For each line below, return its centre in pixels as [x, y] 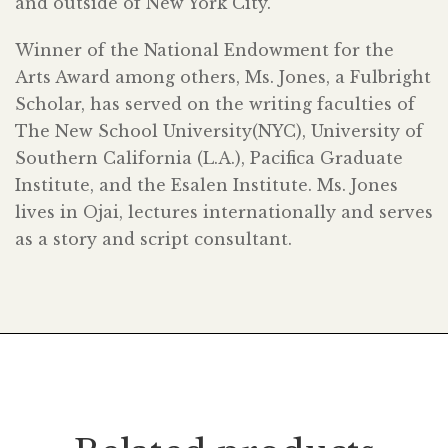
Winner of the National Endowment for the [204, 50]
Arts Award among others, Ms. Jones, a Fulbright [223, 77]
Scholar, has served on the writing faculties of [215, 104]
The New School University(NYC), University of [219, 131]
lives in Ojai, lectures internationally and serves [224, 212]
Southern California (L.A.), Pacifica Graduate [209, 158]
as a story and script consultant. [153, 239]
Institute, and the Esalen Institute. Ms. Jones [206, 185]
